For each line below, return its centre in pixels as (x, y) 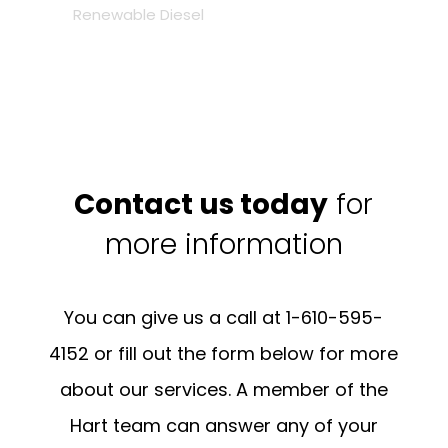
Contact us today (201, 204)
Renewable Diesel (138, 14)
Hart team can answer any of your (223, 425)
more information (223, 244)
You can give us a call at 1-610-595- (224, 317)
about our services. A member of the (223, 389)
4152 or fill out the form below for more (224, 353)
